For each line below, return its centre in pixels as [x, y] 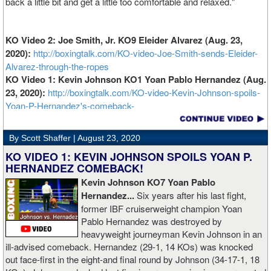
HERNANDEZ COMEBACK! [74, 168]
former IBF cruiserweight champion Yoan [162, 209]
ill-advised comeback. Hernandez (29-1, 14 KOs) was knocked [129, 247]
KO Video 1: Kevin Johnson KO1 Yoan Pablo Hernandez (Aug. [136, 80]
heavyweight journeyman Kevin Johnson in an [171, 234]
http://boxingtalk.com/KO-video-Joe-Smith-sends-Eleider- [145, 53]
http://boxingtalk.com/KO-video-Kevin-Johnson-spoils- [154, 93]
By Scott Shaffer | [43, 138]
